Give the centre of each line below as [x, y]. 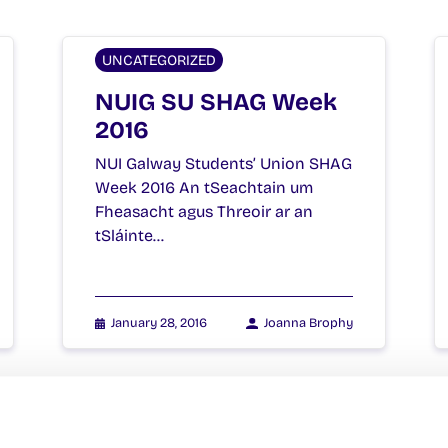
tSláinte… [129, 235]
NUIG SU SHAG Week [216, 101]
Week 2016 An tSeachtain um [204, 187]
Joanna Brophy [308, 322]
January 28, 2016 [159, 322]
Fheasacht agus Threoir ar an [204, 211]
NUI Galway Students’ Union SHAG [223, 163]
